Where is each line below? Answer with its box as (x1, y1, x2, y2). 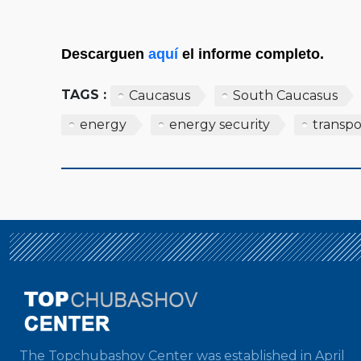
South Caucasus (233, 87, 338, 103)
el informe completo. (178, 45, 324, 62)
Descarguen (61, 45, 148, 62)
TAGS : (61, 86, 106, 102)
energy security (169, 116, 270, 132)
